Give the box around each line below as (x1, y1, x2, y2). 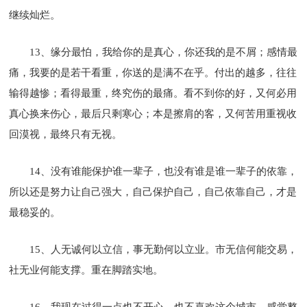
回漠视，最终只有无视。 (9, 128, 123, 140)
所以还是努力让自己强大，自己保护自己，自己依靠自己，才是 (9, 186, 297, 197)
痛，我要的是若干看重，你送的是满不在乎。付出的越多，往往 (9, 66, 297, 78)
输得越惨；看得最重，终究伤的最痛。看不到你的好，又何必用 (9, 87, 297, 99)
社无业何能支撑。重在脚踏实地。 (9, 264, 164, 275)
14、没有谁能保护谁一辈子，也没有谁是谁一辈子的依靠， (29, 165, 298, 177)
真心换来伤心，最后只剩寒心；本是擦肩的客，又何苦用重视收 (9, 108, 297, 119)
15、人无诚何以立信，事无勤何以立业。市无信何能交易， (29, 243, 298, 255)
